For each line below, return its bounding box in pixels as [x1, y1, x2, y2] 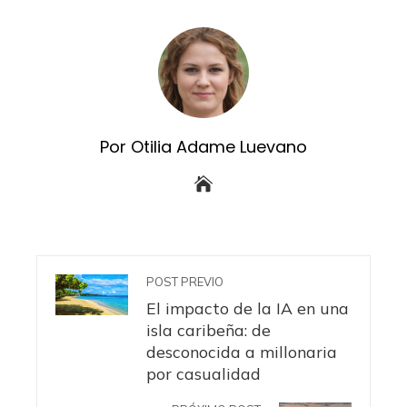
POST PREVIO [146, 274, 223, 290]
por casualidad [146, 363, 261, 384]
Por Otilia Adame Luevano [100, 135, 307, 159]
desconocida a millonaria [146, 342, 337, 362]
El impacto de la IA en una [146, 298, 349, 319]
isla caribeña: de [146, 320, 271, 341]
